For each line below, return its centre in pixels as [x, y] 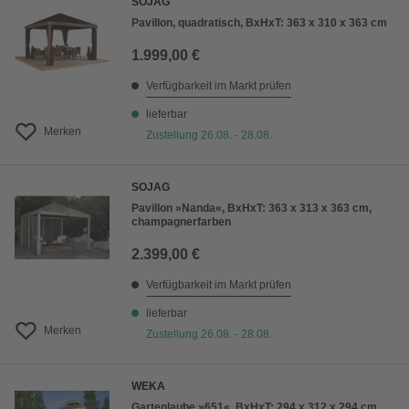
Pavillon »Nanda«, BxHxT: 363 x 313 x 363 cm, [252, 209]
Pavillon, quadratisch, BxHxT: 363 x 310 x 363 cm [259, 23]
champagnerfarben [181, 222]
